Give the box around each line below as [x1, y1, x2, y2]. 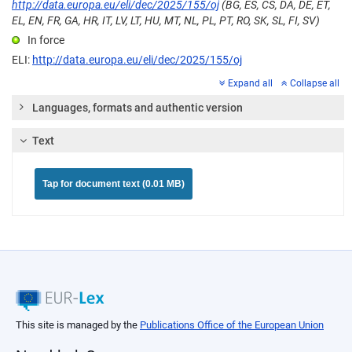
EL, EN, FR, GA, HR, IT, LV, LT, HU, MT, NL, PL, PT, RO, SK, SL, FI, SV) [12, 14, 320, 27]
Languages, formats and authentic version [32, 101, 243, 115]
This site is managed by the [16, 319, 140, 332]
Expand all [228, 78, 273, 90]
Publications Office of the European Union [140, 319, 324, 332]
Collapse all [290, 78, 339, 90]
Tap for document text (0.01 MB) [42, 178, 185, 190]
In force [27, 34, 64, 47]
